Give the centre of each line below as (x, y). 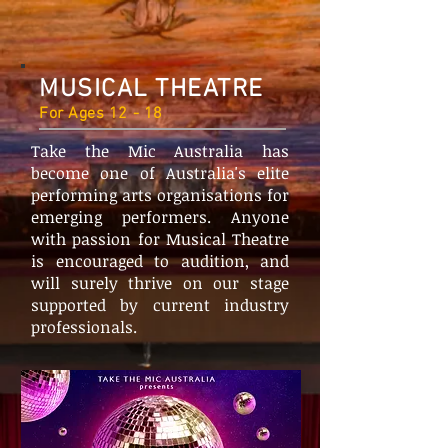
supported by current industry (160, 305)
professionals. (84, 327)
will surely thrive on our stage (160, 283)
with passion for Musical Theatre (160, 239)
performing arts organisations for (160, 195)
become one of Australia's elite (160, 173)
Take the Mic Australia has (160, 151)
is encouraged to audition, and (160, 261)
